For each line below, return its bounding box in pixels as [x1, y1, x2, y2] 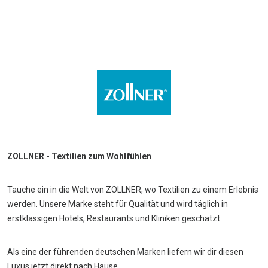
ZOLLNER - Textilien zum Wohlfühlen [7, 151, 151, 162]
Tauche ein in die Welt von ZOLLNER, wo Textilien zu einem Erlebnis [7, 185, 258, 195]
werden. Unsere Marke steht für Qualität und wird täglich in [7, 199, 228, 209]
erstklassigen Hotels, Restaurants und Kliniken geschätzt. [7, 214, 222, 224]
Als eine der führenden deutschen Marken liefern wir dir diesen [7, 247, 243, 257]
